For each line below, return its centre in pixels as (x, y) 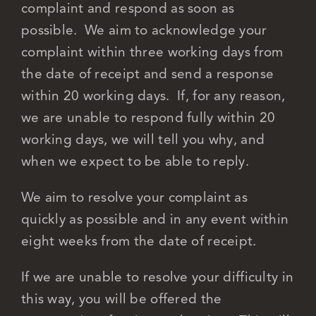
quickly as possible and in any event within (155, 219)
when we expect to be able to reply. (135, 161)
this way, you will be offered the (121, 298)
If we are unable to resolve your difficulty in (157, 276)
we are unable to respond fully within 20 (148, 117)
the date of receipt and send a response (147, 73)
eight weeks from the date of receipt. (139, 241)
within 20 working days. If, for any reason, (153, 95)
